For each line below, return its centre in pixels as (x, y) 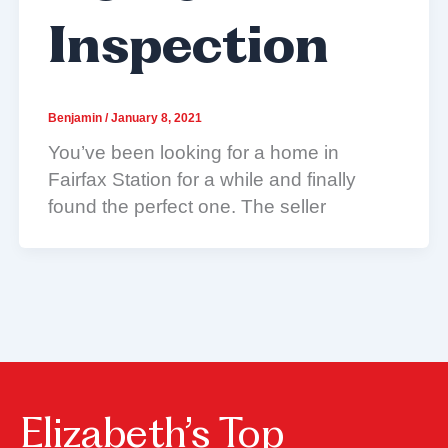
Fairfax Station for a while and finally (201, 179)
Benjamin (76, 118)
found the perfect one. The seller (186, 206)
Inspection (188, 50)
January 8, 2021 (156, 118)
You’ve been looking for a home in (193, 152)
